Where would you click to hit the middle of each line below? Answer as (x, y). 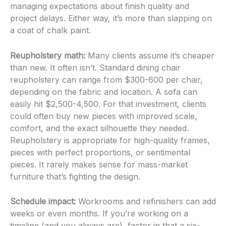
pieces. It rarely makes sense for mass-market (99, 164)
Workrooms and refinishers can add (146, 202)
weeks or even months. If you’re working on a (99, 214)
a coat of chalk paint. (50, 30)
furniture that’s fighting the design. (75, 176)
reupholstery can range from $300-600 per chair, (106, 79)
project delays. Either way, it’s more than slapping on (111, 18)
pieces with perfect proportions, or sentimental (100, 152)
